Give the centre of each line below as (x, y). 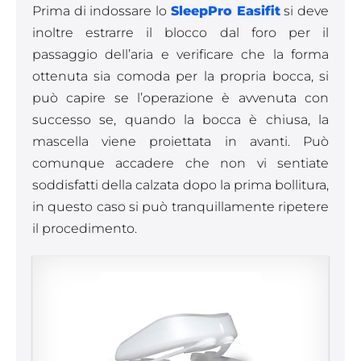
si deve (305, 11)
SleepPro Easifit (225, 11)
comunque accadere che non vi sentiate (180, 163)
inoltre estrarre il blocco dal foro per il (180, 33)
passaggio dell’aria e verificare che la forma (180, 54)
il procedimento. (85, 228)
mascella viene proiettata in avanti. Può (180, 141)
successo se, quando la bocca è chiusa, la (180, 120)
